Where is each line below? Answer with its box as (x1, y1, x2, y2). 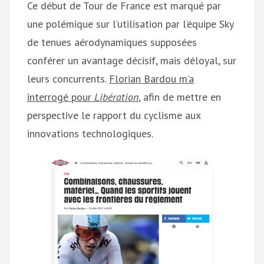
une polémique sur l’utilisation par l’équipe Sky (27, 17, 233, 31)
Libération (94, 90, 138, 104)
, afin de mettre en (138, 90, 221, 104)
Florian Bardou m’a (109, 72, 194, 85)
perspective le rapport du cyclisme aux (27, 108, 200, 122)
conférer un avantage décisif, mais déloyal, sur (27, 54, 236, 67)
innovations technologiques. (27, 127, 153, 140)
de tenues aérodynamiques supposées (27, 35, 197, 49)
